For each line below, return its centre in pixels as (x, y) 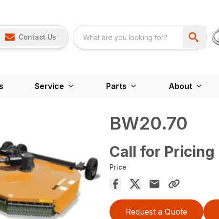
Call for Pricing (162, 152)
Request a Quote (156, 212)
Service (49, 86)
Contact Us (37, 37)
